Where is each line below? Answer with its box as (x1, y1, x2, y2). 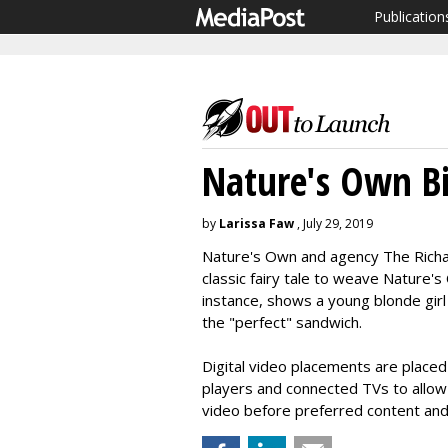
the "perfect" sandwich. (202, 312, 366, 332)
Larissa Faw (219, 215, 294, 232)
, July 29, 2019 (294, 215, 373, 232)
